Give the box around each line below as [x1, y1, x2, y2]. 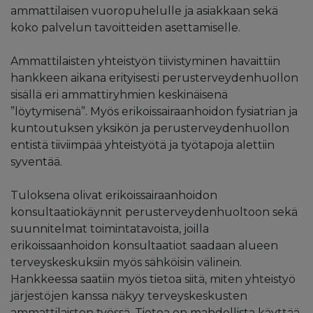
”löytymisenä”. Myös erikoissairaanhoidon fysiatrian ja [10, 104, 298, 118]
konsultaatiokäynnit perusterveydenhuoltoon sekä [10, 205, 298, 219]
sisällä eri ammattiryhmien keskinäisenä [10, 87, 228, 101]
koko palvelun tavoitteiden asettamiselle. [10, 20, 240, 34]
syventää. [10, 154, 62, 168]
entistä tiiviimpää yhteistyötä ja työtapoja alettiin [10, 138, 275, 152]
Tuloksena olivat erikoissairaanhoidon [10, 188, 217, 202]
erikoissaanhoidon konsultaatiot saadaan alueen [10, 238, 278, 252]
